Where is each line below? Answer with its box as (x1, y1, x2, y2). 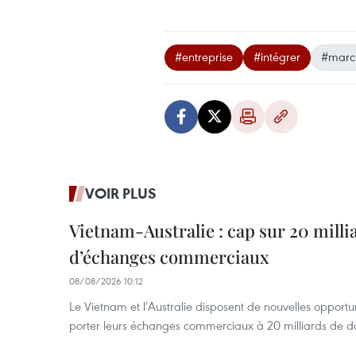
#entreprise (175, 48, 233, 64)
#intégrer (253, 48, 300, 64)
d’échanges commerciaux (69, 245, 269, 269)
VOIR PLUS (85, 184, 157, 203)
